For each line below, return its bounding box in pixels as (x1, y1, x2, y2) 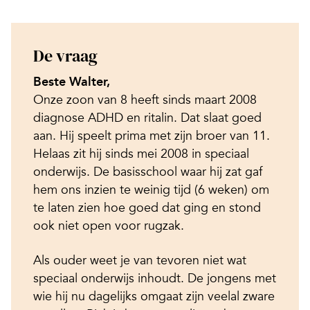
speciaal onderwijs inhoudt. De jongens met (33, 271, 276, 286)
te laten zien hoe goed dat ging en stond (33, 200, 261, 215)
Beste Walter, (33, 74, 110, 89)
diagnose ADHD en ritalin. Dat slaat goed (33, 110, 262, 125)
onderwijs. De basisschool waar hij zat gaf (33, 164, 262, 179)
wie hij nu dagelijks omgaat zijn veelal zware (33, 289, 275, 304)
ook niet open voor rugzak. (33, 218, 184, 233)
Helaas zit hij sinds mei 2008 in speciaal (33, 146, 249, 161)
